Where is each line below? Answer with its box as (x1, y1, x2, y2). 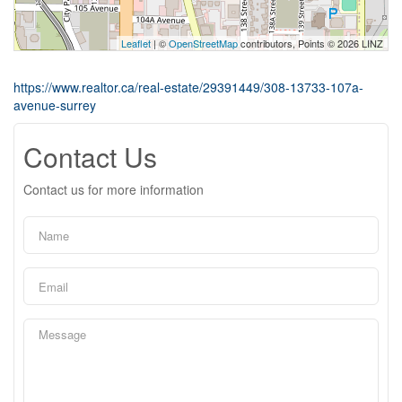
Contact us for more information (23, 180, 204, 198)
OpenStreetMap (169, 36, 238, 50)
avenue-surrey (13, 96, 96, 114)
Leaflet (121, 36, 151, 50)
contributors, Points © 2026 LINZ (238, 36, 383, 50)
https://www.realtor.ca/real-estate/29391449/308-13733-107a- (13, 78, 363, 96)
